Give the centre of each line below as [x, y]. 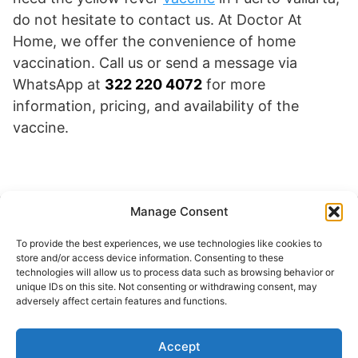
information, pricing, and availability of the [156, 106]
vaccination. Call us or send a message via [155, 63]
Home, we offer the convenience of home [154, 42]
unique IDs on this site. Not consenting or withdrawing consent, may [167, 286]
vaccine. [41, 128]
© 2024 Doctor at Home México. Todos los [156, 348]
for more [234, 85]
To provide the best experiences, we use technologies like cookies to [169, 243]
